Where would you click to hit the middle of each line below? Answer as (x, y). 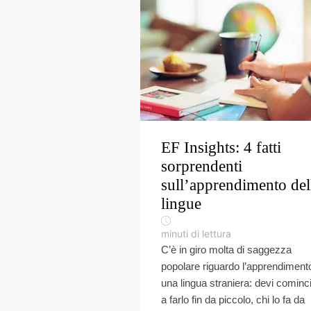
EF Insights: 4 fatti (221, 148)
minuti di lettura (196, 234)
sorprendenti (202, 166)
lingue (181, 204)
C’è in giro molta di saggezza (226, 250)
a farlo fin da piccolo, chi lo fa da (233, 300)
